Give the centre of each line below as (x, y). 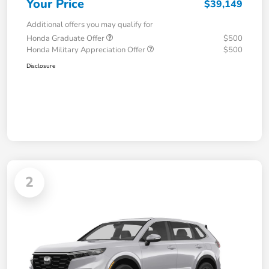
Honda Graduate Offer (66, 38)
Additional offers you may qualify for (90, 24)
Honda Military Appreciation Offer (87, 50)
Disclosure (41, 66)
